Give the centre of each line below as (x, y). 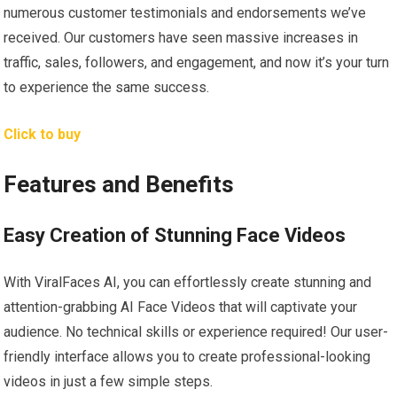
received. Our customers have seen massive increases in (181, 38)
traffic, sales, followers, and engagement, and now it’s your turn (197, 63)
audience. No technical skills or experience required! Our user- (196, 332)
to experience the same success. (107, 88)
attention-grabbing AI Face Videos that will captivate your (181, 307)
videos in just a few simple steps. (109, 382)
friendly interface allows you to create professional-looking (187, 357)
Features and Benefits (119, 185)
